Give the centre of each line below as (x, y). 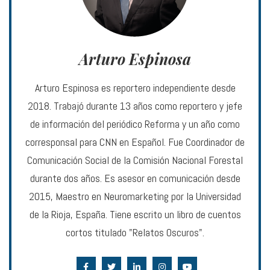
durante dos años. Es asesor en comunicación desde (135, 178)
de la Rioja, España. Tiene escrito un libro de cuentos (135, 214)
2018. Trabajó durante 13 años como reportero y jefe (135, 105)
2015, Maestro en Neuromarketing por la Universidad (135, 196)
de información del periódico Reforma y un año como (135, 124)
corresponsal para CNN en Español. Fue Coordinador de (135, 142)
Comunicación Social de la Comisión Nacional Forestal (135, 160)
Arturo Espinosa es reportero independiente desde (135, 87)
